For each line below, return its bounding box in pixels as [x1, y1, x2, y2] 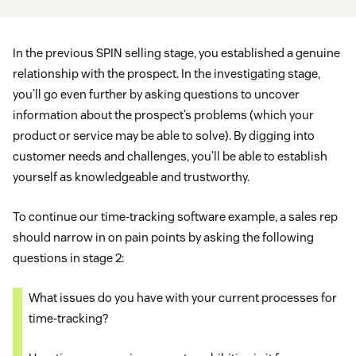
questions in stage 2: [13, 250, 124, 266]
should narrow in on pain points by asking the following [13, 230, 314, 246]
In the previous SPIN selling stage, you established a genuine [13, 45, 340, 61]
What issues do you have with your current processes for [29, 290, 337, 306]
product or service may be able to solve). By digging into [13, 128, 315, 144]
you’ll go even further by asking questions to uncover [13, 87, 300, 103]
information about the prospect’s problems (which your [13, 107, 314, 123]
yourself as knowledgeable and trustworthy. [13, 169, 250, 185]
